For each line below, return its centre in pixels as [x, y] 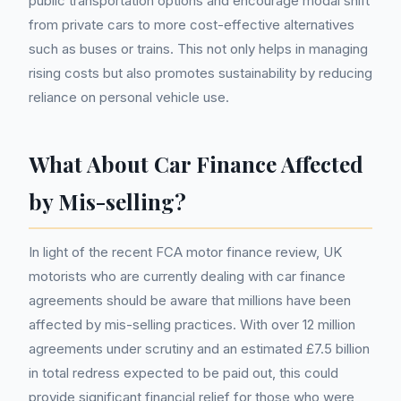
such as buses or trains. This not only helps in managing [198, 49]
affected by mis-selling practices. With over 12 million [192, 324]
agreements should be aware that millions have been [190, 300]
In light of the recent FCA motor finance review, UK [185, 252]
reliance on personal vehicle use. [129, 97]
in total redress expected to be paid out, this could [183, 373]
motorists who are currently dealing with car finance [187, 276]
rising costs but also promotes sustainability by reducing [200, 73]
